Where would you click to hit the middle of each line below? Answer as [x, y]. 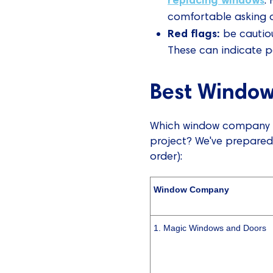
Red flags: [194, 33]
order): [166, 156]
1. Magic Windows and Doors [210, 228]
